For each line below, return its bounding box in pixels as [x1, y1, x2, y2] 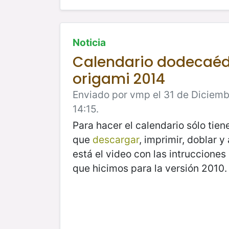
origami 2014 [73, 68, 165, 89]
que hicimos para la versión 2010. [73, 162, 227, 174]
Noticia [73, 36, 106, 49]
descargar [93, 133, 139, 146]
